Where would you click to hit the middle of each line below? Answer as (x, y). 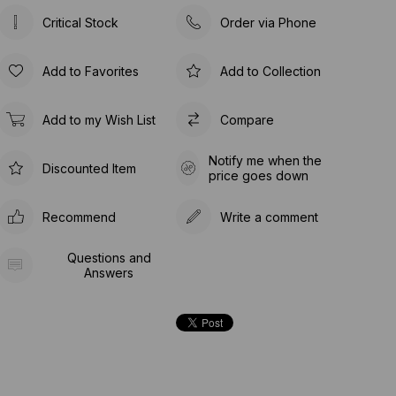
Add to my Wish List (99, 119)
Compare (247, 119)
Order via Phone (269, 22)
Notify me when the (266, 160)
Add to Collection (271, 71)
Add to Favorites (90, 71)
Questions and (109, 258)
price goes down (259, 175)
